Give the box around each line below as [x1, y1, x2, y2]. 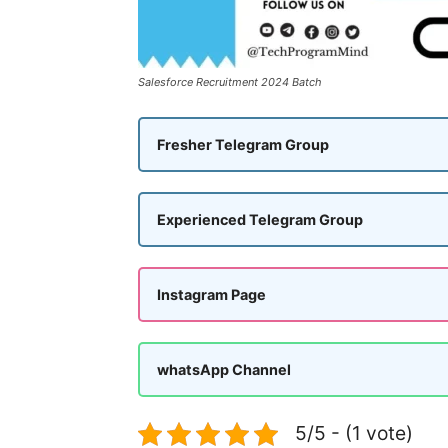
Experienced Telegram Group [157, 211, 363, 228]
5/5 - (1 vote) [295, 421, 413, 445]
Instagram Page [157, 286, 266, 303]
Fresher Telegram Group [157, 136, 329, 153]
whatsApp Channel [157, 361, 291, 378]
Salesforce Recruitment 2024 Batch [138, 75, 322, 89]
